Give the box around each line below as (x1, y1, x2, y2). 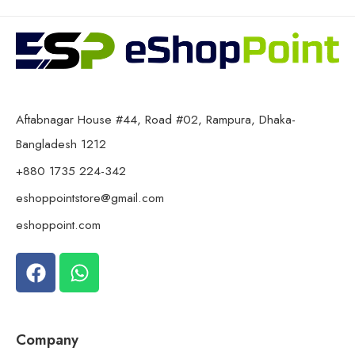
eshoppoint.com (16, 216, 101, 235)
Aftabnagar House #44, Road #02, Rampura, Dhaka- (16, 110, 296, 129)
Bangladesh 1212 (16, 135, 106, 154)
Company (16, 330, 78, 351)
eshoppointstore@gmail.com (16, 189, 164, 208)
